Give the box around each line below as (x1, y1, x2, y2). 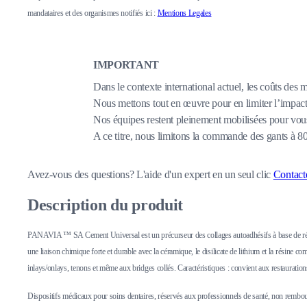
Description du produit (27, 195, 183, 214)
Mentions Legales (157, 8, 212, 18)
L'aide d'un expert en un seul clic (136, 168, 273, 180)
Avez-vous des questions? (27, 168, 136, 180)
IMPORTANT (93, 58, 160, 71)
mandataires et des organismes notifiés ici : (27, 8, 158, 18)
